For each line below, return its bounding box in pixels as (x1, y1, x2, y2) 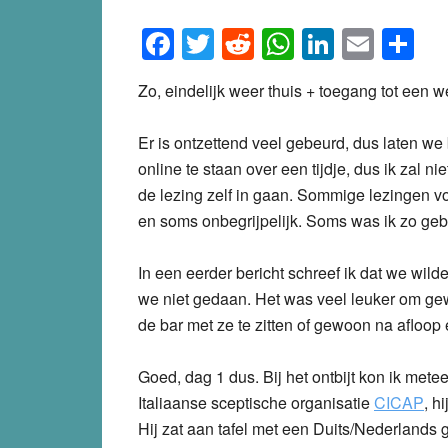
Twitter (214, 20, 308, 67)
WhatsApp (294, 20, 442, 67)
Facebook (174, 20, 315, 67)
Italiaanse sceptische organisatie (138, 390, 374, 414)
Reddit (254, 20, 347, 67)
